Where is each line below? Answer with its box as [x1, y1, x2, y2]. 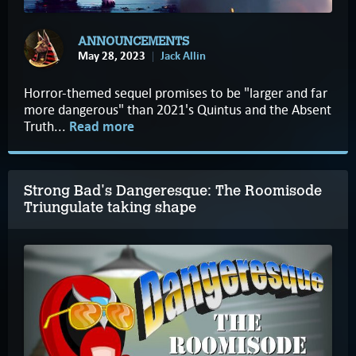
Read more [69, 118, 134, 137]
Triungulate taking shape [24, 199, 196, 217]
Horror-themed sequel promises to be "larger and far [24, 84, 327, 103]
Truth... [24, 118, 69, 136]
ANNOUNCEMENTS [78, 33, 189, 48]
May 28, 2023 [78, 47, 145, 64]
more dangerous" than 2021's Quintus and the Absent [24, 101, 331, 119]
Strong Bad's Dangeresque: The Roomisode [24, 182, 322, 200]
